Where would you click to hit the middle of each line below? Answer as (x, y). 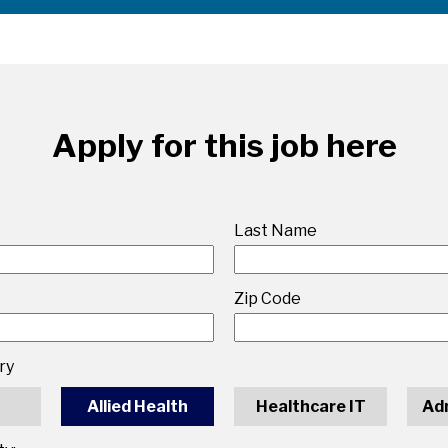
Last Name (275, 230)
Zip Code (267, 298)
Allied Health (137, 406)
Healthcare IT (310, 406)
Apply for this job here (224, 145)
